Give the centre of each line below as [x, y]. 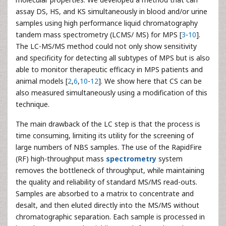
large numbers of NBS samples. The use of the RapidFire [109, 147]
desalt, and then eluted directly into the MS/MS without [107, 205]
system [169, 159]
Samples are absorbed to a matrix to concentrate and [105, 193]
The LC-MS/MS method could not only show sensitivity [106, 46]
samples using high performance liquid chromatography [107, 23]
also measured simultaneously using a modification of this [111, 93]
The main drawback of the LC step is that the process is [108, 124]
